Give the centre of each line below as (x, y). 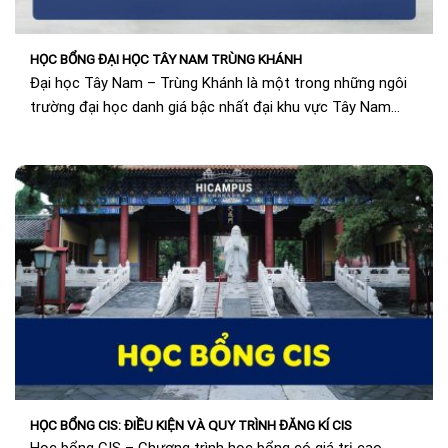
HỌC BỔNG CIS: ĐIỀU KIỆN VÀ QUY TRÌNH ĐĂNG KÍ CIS (191, 424)
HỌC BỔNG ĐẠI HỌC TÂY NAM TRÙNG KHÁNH (166, 59)
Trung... (53, 130)
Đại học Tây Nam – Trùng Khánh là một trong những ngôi (218, 82)
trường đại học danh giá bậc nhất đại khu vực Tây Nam (210, 106)
